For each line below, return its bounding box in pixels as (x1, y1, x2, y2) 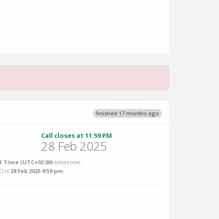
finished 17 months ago (96, 109, 159, 117)
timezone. (53, 158, 82, 166)
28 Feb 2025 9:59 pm (10, 167, 63, 175)
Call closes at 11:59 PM (41, 131, 112, 140)
